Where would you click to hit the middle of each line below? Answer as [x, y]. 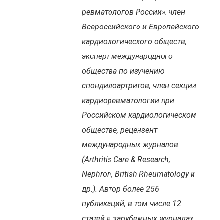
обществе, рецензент [120, 130]
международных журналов [130, 144]
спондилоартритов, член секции [139, 85]
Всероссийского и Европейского [141, 27]
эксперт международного [127, 56]
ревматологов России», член [134, 12]
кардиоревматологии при [128, 100]
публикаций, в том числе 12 [132, 203]
